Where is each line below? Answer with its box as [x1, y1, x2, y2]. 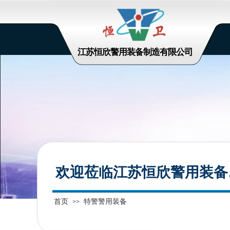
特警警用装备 [84, 197, 127, 205]
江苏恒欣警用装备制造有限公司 [78, 47, 193, 57]
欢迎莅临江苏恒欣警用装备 [55, 164, 228, 180]
